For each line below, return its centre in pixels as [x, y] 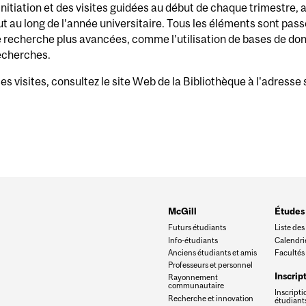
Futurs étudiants [197, 227]
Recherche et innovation [210, 298]
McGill [182, 211]
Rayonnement [193, 277]
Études [289, 211]
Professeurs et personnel [210, 265]
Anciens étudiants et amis [212, 252]
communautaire [196, 286]
